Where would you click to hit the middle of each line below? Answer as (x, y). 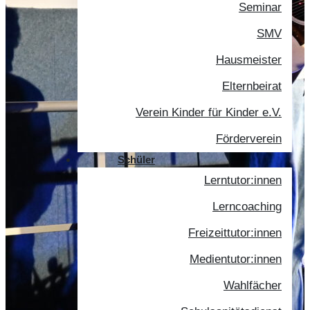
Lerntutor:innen (243, 180)
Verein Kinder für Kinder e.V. (209, 112)
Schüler (136, 159)
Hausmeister (249, 60)
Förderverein (249, 139)
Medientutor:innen (236, 259)
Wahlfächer (253, 285)
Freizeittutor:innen (235, 233)
